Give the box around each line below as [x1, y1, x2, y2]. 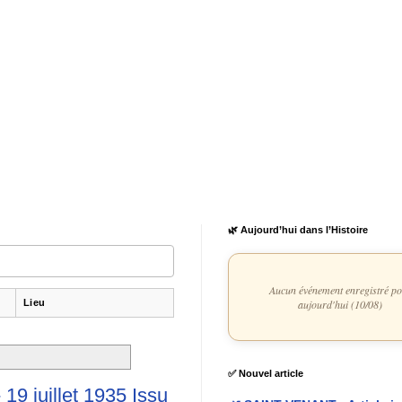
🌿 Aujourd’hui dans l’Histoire [228, 223, 368, 235]
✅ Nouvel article [228, 367, 303, 379]
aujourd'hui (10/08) [298, 296, 382, 311]
